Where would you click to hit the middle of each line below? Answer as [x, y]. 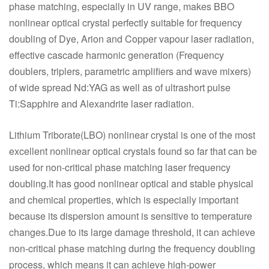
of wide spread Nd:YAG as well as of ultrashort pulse [120, 87]
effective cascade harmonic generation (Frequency [116, 55]
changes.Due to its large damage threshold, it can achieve [132, 232]
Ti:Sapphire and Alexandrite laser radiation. [101, 104]
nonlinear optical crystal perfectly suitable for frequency [125, 23]
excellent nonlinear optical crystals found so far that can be [133, 151]
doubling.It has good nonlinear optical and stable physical [131, 183]
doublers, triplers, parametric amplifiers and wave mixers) [130, 71]
